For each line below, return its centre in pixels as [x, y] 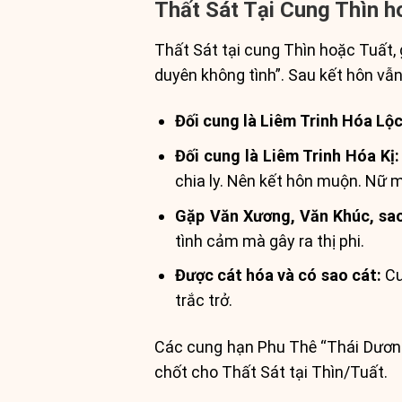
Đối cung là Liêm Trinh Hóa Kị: [288, 155]
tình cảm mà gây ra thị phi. [270, 240]
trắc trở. [204, 301]
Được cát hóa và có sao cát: [278, 275]
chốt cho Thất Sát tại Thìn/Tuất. [271, 371]
